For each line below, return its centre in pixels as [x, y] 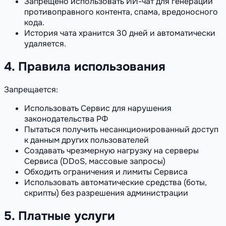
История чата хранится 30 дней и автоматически [120, 33]
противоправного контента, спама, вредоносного [121, 12]
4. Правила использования [85, 67]
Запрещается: [31, 90]
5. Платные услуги [60, 216]
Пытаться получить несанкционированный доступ [121, 130]
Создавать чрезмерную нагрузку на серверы [111, 151]
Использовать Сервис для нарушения [98, 108]
